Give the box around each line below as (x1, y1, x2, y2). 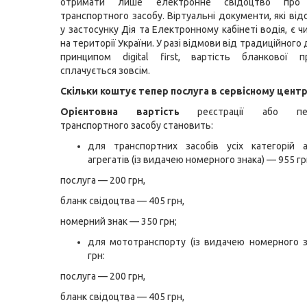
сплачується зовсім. (60, 65, 150, 76)
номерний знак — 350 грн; (60, 216, 177, 227)
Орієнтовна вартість (60, 106, 180, 117)
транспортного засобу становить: (60, 120, 213, 131)
